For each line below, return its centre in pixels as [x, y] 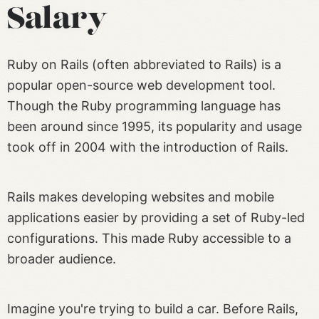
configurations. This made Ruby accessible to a [149, 238]
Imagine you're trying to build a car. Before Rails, [153, 308]
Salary [58, 20]
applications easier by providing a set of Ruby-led [156, 217]
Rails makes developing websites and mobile [141, 197]
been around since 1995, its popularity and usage [155, 126]
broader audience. [62, 258]
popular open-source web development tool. [141, 85]
